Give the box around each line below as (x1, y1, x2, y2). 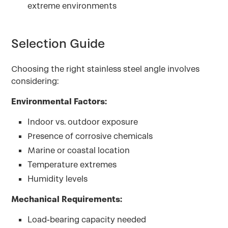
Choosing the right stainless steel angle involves (11, 64, 200, 74)
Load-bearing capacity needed (27, 214, 147, 225)
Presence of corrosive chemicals (27, 131, 153, 141)
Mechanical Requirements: (11, 194, 123, 205)
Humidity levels (27, 174, 88, 184)
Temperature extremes (27, 159, 117, 170)
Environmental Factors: (11, 96, 107, 107)
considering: (11, 76, 59, 87)
